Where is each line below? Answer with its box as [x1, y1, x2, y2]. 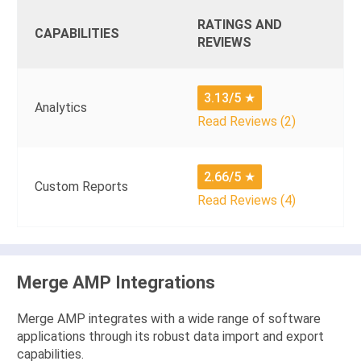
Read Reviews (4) [197, 193, 296, 209]
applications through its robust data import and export [17, 329, 324, 345]
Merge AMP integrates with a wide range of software [17, 311, 321, 327]
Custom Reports [35, 179, 128, 195]
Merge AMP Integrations [17, 272, 215, 293]
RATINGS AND [197, 17, 282, 33]
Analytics [35, 100, 87, 116]
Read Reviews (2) [197, 114, 296, 130]
